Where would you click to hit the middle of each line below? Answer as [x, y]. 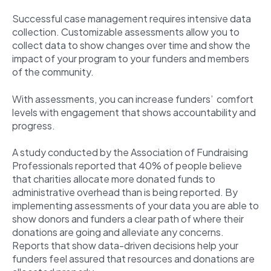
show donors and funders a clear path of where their [128, 219]
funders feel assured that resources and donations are [133, 259]
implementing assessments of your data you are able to [135, 206]
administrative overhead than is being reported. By [125, 192]
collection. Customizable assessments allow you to [126, 32]
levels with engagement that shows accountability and [134, 112]
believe [226, 166]
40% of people [173, 166]
